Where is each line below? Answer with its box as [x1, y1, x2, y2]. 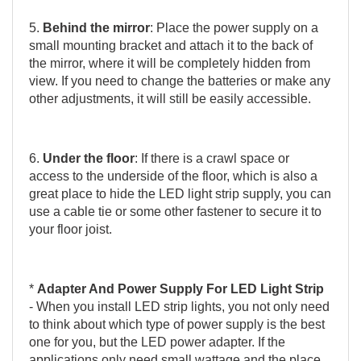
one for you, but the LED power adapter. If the [29, 335, 285, 350]
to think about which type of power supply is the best [29, 317, 325, 332]
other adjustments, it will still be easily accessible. [29, 92, 311, 106]
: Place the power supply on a [150, 21, 318, 35]
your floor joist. [29, 222, 112, 237]
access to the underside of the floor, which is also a [29, 169, 317, 184]
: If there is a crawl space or [135, 151, 289, 166]
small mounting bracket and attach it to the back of [29, 39, 313, 53]
